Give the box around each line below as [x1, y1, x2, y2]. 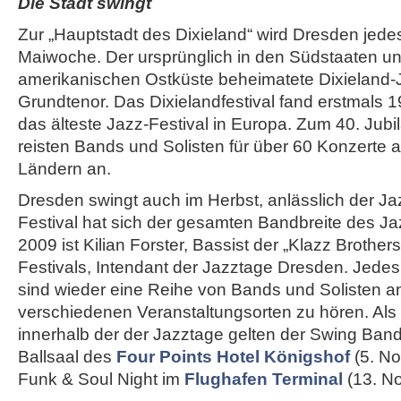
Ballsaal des [18, 347, 116, 366]
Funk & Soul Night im [18, 370, 184, 388]
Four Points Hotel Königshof [116, 347, 350, 366]
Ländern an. [18, 159, 111, 178]
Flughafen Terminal [184, 370, 343, 388]
